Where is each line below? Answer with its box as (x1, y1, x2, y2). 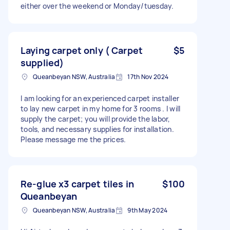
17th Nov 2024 (127, 72, 169, 81)
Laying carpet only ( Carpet (21, 44, 143, 56)
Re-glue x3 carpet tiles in (21, 177, 134, 190)
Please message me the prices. (21, 134, 126, 144)
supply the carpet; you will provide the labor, (21, 113, 170, 124)
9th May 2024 (127, 205, 168, 215)
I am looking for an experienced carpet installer (21, 93, 179, 103)
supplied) (21, 56, 64, 69)
